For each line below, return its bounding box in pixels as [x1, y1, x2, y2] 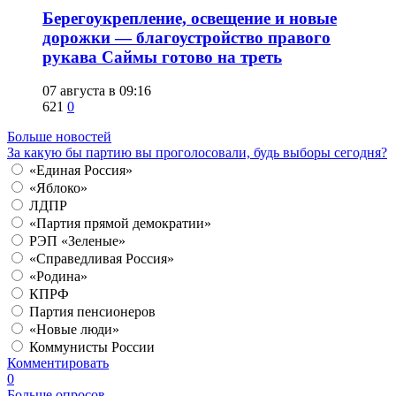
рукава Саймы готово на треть [42, 47, 282, 66]
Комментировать [7, 355, 109, 371]
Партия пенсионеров [29, 304, 156, 320]
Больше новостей [7, 129, 111, 145]
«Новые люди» [29, 322, 119, 338]
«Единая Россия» [29, 163, 133, 179]
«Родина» [29, 269, 88, 285]
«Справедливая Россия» [29, 251, 174, 267]
